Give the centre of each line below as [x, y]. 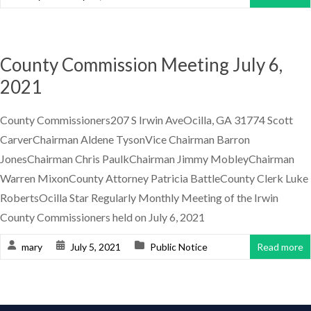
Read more [280, 247]
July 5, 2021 [95, 247]
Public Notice [179, 247]
